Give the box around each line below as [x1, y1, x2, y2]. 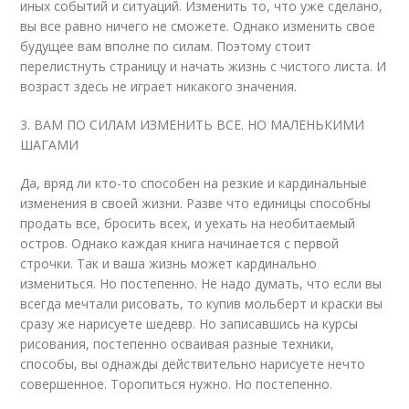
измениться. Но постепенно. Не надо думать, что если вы [20, 275, 383, 292]
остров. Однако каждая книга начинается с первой [20, 235, 340, 252]
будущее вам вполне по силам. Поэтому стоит [20, 37, 312, 55]
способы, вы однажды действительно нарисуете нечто [20, 355, 366, 372]
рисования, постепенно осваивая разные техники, [20, 335, 335, 352]
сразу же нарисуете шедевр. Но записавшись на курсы [20, 315, 359, 332]
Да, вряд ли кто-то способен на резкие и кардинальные [20, 174, 368, 192]
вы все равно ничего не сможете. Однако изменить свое [20, 17, 376, 35]
